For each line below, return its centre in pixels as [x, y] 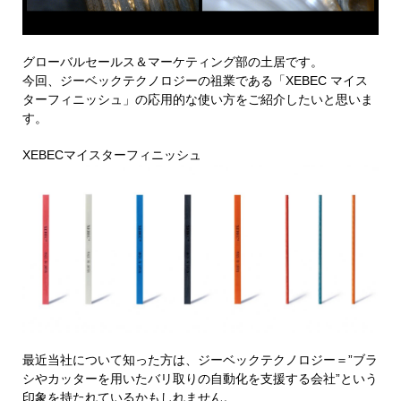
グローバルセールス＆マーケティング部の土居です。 [173, 61]
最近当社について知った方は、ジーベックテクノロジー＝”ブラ [200, 360]
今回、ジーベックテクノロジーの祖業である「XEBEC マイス [195, 80]
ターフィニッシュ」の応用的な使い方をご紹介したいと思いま [198, 99]
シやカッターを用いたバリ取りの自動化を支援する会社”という [200, 379]
